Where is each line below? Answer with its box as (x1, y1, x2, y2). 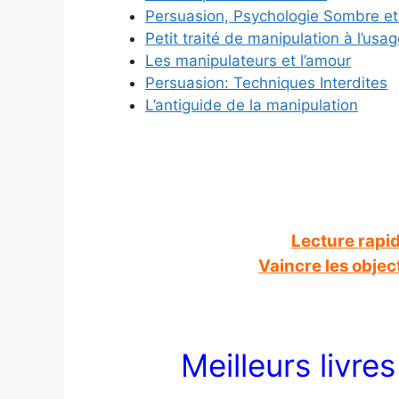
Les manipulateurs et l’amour (145, 51, 351, 69)
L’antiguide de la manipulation (145, 95, 358, 114)
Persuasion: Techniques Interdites (145, 73, 387, 92)
